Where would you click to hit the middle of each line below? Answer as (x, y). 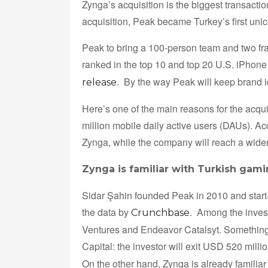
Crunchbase (160, 212)
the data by (106, 212)
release (99, 82)
